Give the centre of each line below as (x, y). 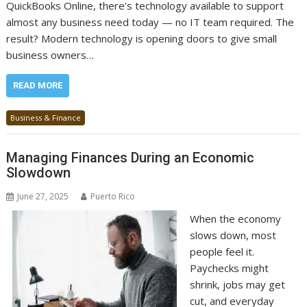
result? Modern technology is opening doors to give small (142, 38)
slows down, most (233, 235)
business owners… (50, 55)
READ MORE (38, 85)
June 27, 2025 (43, 196)
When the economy (235, 218)
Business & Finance (46, 118)
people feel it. (222, 251)
